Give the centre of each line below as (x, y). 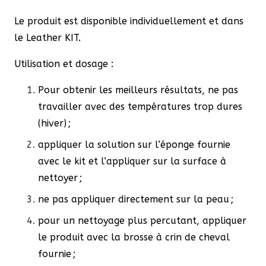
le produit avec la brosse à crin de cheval (134, 237)
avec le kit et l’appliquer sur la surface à (132, 161)
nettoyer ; (60, 178)
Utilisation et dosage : (65, 64)
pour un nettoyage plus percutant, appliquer (142, 220)
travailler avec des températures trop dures (140, 106)
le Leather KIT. (47, 37)
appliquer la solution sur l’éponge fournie (134, 144)
